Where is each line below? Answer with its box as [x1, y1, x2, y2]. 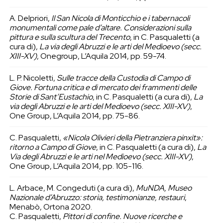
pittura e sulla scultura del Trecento [9, 32, 130, 43]
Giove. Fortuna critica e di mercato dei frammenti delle [9, 82, 197, 93]
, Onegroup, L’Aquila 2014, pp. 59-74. [36, 51, 166, 62]
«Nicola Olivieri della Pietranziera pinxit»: [62, 132, 203, 143]
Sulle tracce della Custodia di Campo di [56, 73, 190, 84]
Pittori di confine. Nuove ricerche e [62, 211, 182, 222]
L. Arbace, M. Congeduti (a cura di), [9, 182, 136, 193]
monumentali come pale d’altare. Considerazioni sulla [9, 22, 191, 33]
